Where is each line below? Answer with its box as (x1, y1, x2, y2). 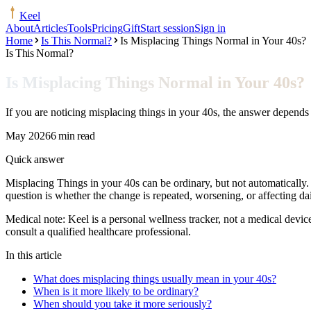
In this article (6, 249, 62, 261)
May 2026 (6, 129, 51, 142)
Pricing (92, 22, 123, 34)
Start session (140, 22, 194, 34)
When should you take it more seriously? (33, 297, 212, 310)
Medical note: (6, 212, 68, 225)
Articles (33, 22, 67, 34)
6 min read (51, 129, 95, 142)
